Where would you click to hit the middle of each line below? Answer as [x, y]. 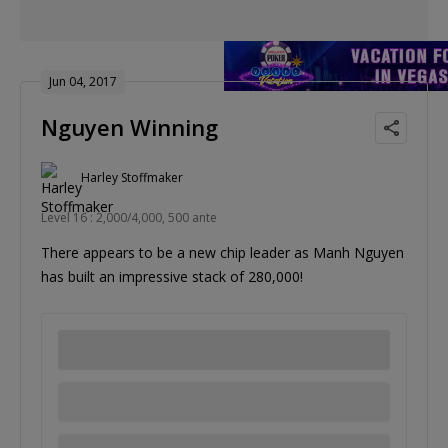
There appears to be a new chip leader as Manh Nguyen [222, 252]
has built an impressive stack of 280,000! [172, 276]
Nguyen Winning [129, 126]
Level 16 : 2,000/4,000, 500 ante [129, 217]
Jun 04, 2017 [83, 81]
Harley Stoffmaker [132, 178]
